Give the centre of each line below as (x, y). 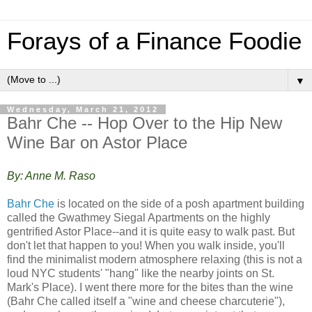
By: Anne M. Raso (54, 175)
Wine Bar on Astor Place (97, 142)
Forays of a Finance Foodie (154, 41)
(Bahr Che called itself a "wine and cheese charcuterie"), (146, 301)
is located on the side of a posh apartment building (179, 203)
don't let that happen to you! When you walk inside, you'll (146, 245)
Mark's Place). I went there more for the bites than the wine (150, 287)
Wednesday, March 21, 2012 (83, 109)
